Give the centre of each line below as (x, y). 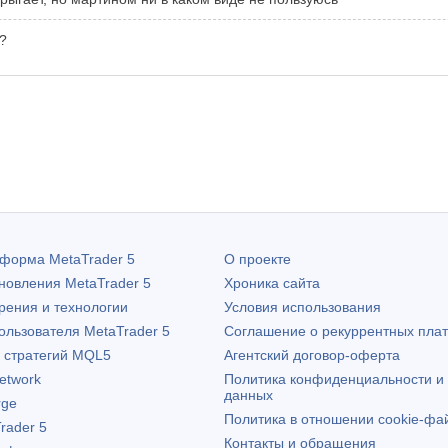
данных (248, 394)
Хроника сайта (272, 282)
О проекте (257, 258)
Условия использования (302, 306)
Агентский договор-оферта (312, 354)
